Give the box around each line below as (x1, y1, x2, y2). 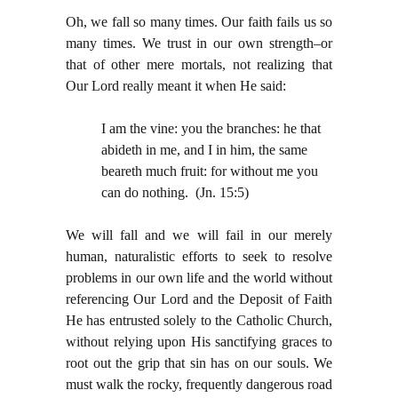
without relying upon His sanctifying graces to (66, 334, 332, 350)
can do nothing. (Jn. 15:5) (101, 185, 249, 201)
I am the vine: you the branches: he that (101, 121, 321, 137)
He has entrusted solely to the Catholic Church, (66, 313, 332, 329)
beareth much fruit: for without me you (101, 163, 318, 179)
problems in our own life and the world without (66, 270, 332, 286)
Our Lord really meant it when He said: (66, 78, 286, 94)
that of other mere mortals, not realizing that (66, 57, 332, 73)
